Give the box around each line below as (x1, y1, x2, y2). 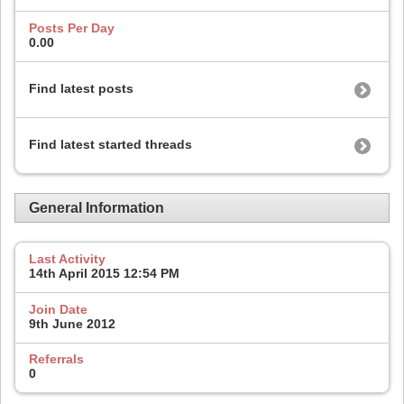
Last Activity (29, 252, 106, 267)
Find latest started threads (29, 136, 192, 151)
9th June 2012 (29, 316, 115, 331)
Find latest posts (29, 80, 133, 96)
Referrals (29, 352, 84, 367)
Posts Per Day (29, 21, 115, 36)
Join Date (29, 301, 87, 317)
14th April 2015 (29, 266, 124, 281)
